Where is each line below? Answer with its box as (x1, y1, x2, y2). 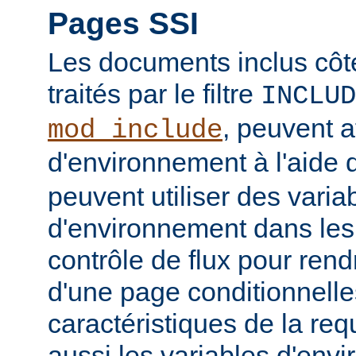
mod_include (48, 115, 222, 146)
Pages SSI (48, 6, 199, 41)
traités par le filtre (48, 79, 261, 110)
